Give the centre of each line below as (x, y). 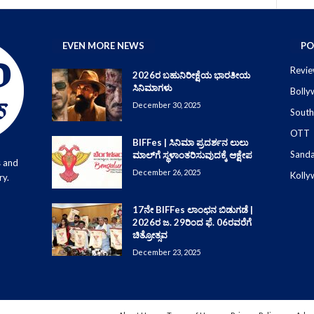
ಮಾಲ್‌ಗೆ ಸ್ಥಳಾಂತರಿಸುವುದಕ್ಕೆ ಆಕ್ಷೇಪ (192, 155)
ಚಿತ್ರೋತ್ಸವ (150, 235)
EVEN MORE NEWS (103, 46)
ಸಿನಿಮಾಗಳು (152, 88)
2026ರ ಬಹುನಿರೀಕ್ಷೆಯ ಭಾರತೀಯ (191, 75)
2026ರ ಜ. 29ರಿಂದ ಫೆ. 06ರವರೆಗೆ (192, 223)
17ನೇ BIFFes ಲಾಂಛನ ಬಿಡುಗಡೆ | (192, 210)
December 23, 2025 (166, 252)
